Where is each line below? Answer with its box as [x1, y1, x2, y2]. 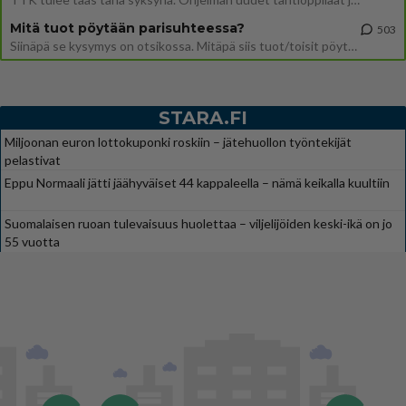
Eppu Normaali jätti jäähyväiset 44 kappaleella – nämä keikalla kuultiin [5, 174, 390, 190]
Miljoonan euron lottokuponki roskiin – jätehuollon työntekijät [5, 133, 352, 150]
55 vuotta [5, 233, 60, 249]
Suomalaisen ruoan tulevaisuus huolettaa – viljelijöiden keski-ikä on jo [5, 215, 392, 231]
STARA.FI [159, 106, 247, 129]
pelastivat [5, 151, 61, 168]
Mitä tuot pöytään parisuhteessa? [10, 19, 245, 36]
